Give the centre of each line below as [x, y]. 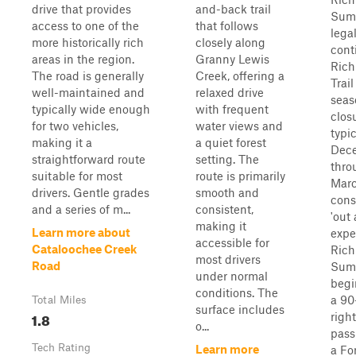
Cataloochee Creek [84, 249]
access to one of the [85, 25]
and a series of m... [81, 209]
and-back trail [233, 9]
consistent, [224, 209]
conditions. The [237, 292]
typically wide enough [91, 109]
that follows [227, 25]
